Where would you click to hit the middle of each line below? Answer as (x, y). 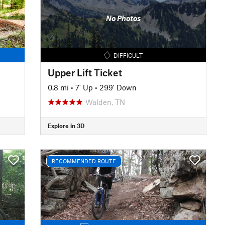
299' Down (118, 87)
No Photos (123, 18)
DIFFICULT (128, 55)
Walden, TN (105, 102)
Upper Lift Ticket (85, 72)
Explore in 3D (66, 126)
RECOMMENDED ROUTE (84, 161)
